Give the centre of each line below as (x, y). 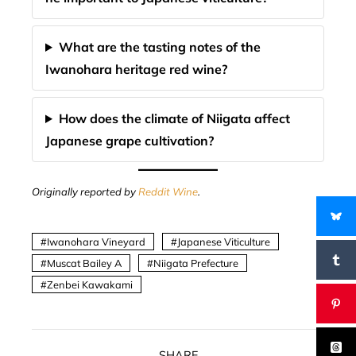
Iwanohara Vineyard (96, 242)
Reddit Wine (168, 192)
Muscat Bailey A (84, 263)
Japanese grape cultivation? (130, 141)
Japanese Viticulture (224, 242)
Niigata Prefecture (196, 263)
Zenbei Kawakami (90, 284)
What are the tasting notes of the (159, 47)
